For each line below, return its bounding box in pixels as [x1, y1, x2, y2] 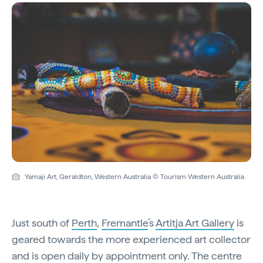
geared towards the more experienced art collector [12, 232, 251, 245]
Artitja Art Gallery [156, 216, 234, 229]
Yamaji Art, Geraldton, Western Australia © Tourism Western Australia [25, 172, 244, 181]
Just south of [12, 216, 72, 229]
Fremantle [102, 216, 148, 229]
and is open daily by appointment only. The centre [12, 249, 242, 262]
